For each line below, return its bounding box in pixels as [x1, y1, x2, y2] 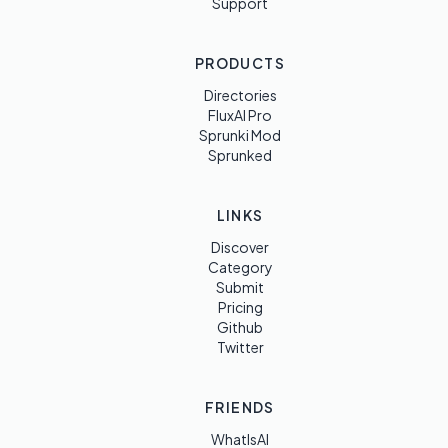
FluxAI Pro [208, 106, 272, 124]
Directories [203, 86, 277, 104]
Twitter [216, 338, 264, 356]
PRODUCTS [194, 54, 286, 72]
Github [217, 318, 263, 336]
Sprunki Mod [199, 126, 281, 144]
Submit [216, 278, 264, 296]
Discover [211, 238, 269, 256]
